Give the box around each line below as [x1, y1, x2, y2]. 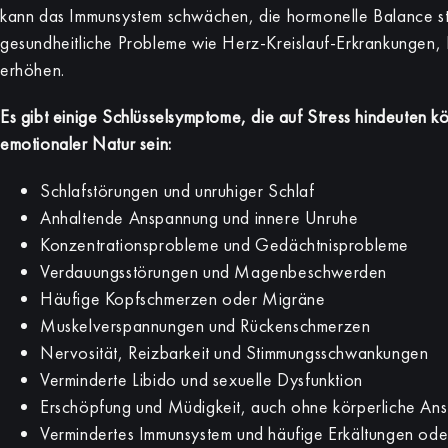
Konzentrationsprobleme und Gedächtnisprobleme [40, 233, 409, 256]
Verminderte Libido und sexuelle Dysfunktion [40, 368, 363, 391]
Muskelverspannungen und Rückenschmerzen [40, 314, 371, 337]
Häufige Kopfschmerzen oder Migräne [40, 287, 326, 310]
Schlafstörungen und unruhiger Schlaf [40, 179, 315, 202]
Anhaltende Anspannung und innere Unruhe [40, 206, 359, 229]
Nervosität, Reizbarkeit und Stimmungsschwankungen [40, 341, 429, 364]
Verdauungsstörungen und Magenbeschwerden [40, 260, 387, 283]
